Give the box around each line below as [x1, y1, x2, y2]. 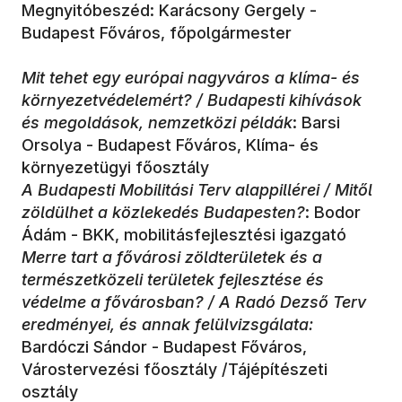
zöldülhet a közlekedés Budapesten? [22, 203, 305, 223]
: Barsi [293, 113, 340, 133]
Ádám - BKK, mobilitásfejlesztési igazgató [22, 225, 346, 245]
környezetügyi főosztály [22, 158, 209, 178]
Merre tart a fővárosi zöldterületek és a [22, 248, 322, 267]
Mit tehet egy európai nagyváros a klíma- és [22, 68, 360, 88]
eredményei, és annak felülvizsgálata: [22, 315, 313, 335]
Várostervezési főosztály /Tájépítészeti [22, 360, 328, 380]
